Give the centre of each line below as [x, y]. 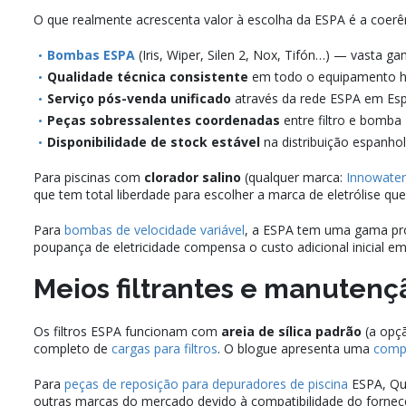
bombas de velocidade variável [155, 230]
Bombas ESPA [91, 55]
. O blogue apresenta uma [295, 349]
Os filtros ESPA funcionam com [127, 332]
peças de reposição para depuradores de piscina [206, 384]
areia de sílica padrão [291, 332]
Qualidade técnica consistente [148, 77]
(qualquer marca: [294, 178]
